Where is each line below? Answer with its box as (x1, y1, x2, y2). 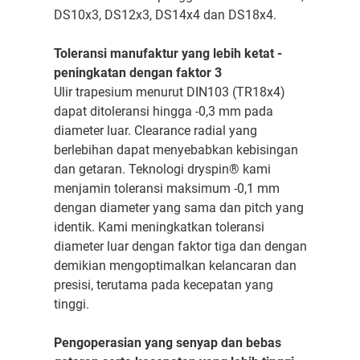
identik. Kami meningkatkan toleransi (53, 219, 264, 235)
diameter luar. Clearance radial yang (53, 122, 257, 138)
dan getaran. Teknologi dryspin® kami (53, 161, 271, 177)
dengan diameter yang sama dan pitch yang (53, 199, 304, 215)
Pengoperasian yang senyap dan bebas (53, 334, 281, 350)
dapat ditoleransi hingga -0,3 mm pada (53, 103, 273, 119)
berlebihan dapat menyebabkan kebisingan (53, 141, 298, 157)
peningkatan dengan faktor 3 (53, 64, 222, 80)
